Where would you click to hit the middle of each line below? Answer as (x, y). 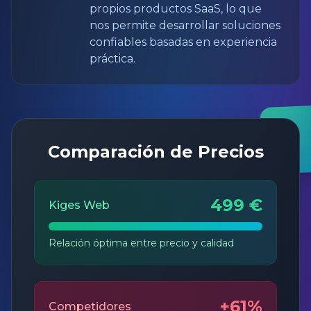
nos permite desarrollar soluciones (185, 25)
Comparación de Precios (155, 152)
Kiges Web (79, 205)
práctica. (112, 59)
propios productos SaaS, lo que (176, 9)
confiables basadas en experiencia (183, 42)
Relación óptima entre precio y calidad (141, 243)
